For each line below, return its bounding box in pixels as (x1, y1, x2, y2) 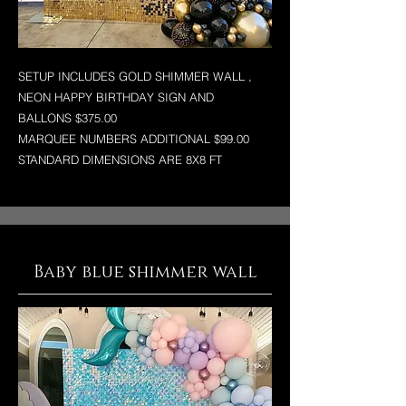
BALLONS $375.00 (18, 111, 117, 125)
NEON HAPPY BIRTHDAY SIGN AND (18, 90, 214, 104)
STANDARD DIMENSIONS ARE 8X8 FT (18, 152, 222, 167)
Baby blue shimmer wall (33, 261, 257, 284)
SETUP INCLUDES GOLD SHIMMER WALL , (18, 69, 252, 83)
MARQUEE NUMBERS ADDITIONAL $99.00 (18, 131, 249, 146)
